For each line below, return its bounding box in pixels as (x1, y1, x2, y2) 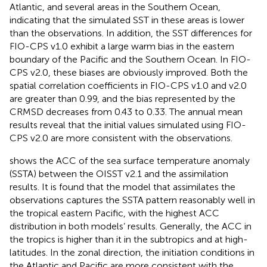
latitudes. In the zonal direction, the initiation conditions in (10, 246, 254, 258)
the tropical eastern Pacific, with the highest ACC (10, 207, 219, 219)
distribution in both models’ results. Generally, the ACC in (10, 220, 252, 232)
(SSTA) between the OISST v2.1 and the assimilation (10, 167, 228, 179)
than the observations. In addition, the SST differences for (10, 27, 252, 39)
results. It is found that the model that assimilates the (10, 181, 235, 193)
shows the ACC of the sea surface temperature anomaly (10, 154, 250, 166)
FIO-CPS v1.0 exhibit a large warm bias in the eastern (10, 40, 234, 52)
